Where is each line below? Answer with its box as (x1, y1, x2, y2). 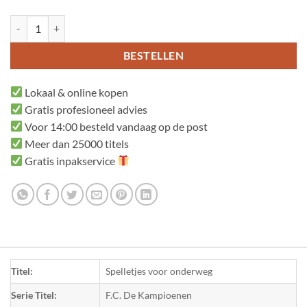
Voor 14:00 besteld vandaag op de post (23, 119, 208, 133)
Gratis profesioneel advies (23, 102, 148, 116)
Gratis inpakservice (23, 153, 118, 167)
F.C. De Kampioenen (106, 288, 192, 301)
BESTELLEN (123, 49, 184, 62)
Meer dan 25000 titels (23, 136, 130, 150)
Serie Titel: (11, 288, 57, 301)
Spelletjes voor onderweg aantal (10, 16, 145, 28)
